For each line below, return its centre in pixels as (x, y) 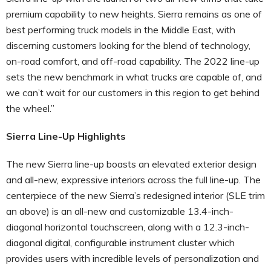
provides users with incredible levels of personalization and (132, 258)
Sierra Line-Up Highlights (66, 136)
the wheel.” (33, 108)
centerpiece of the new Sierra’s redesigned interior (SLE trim (135, 195)
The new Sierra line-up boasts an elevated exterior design (131, 164)
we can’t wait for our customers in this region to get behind (133, 92)
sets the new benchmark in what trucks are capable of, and (134, 77)
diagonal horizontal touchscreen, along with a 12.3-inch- (128, 227)
